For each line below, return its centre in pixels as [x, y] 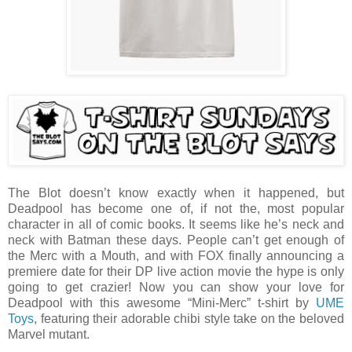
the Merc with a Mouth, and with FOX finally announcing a [176, 256]
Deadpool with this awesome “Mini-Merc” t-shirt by [162, 303]
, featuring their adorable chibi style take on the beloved [189, 319]
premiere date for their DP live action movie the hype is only [176, 271]
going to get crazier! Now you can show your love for [176, 287]
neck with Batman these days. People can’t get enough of [176, 240]
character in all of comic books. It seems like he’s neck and [176, 224]
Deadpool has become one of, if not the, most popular [176, 209]
